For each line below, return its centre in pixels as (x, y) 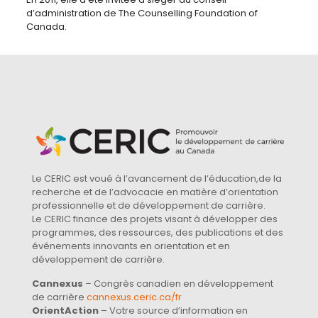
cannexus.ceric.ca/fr (134, 297)
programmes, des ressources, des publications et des (158, 233)
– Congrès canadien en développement (178, 284)
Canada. (46, 27)
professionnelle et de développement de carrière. (149, 206)
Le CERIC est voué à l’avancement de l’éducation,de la (157, 179)
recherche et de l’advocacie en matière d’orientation (155, 192)
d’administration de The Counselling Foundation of (142, 13)
